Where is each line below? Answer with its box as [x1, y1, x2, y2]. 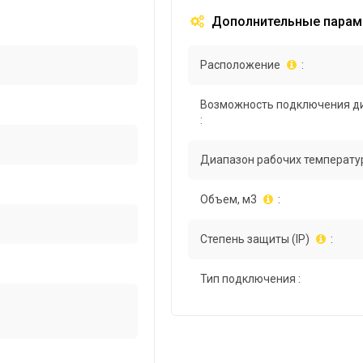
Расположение [200, 58, 281, 71]
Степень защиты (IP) [200, 232, 310, 246]
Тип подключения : [200, 271, 301, 285]
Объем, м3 [200, 192, 258, 206]
